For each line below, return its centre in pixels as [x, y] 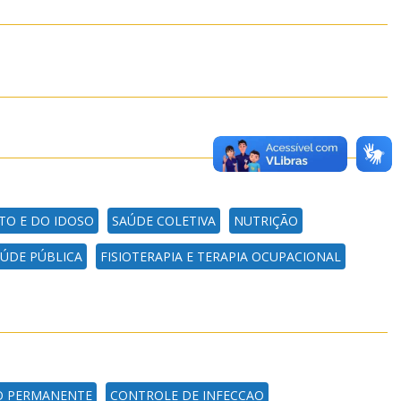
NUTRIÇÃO [265, 221]
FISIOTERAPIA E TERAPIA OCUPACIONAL [220, 256]
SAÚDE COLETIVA [163, 221]
